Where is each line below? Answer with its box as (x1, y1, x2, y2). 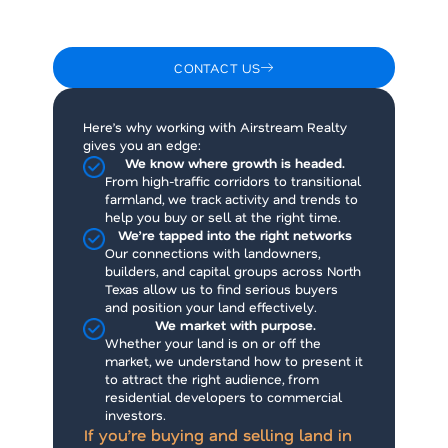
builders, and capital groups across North (105, 261, 362, 279)
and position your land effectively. (105, 297, 318, 315)
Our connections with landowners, (105, 243, 321, 261)
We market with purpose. (154, 315, 316, 333)
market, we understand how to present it (105, 351, 364, 369)
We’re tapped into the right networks (118, 225, 353, 243)
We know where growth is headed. (125, 153, 346, 171)
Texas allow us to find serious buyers (105, 279, 339, 297)
